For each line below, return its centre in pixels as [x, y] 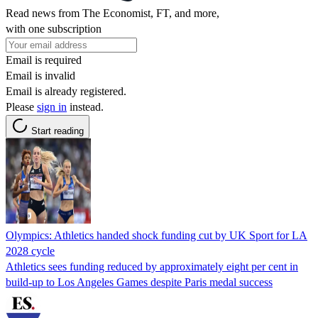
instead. [85, 106]
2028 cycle [30, 251]
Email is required [44, 60]
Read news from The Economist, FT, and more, [113, 13]
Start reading [57, 131]
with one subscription [54, 28]
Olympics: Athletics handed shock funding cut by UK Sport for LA [157, 235]
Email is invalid [40, 75]
